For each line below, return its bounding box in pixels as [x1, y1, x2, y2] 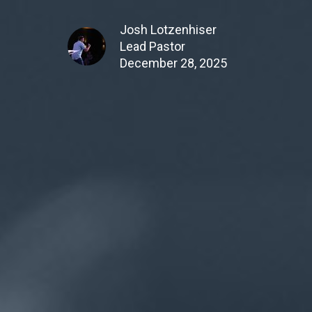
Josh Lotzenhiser [120, 22, 217, 37]
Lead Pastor [120, 38, 185, 54]
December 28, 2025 [120, 55, 227, 70]
